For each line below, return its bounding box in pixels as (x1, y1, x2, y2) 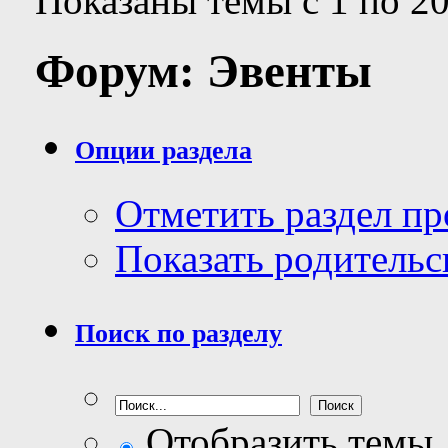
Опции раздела (75, 136, 252, 166)
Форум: (35, 45, 207, 98)
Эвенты (207, 45, 372, 98)
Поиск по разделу (75, 319, 282, 349)
